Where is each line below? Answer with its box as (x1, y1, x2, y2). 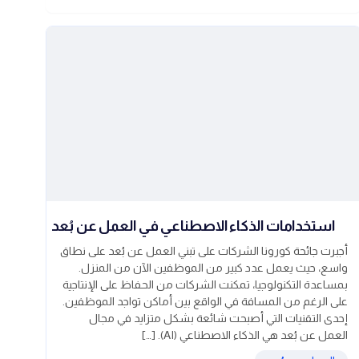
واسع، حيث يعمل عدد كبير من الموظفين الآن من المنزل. (79, 261, 348, 275)
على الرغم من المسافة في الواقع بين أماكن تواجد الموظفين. (63, 295, 348, 309)
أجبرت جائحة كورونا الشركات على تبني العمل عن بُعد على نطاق (60, 244, 348, 258)
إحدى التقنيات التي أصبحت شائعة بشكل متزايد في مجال (89, 312, 348, 325)
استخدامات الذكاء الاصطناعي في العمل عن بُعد (51, 218, 335, 235)
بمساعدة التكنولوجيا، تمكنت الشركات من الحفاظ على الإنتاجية (63, 278, 348, 292)
